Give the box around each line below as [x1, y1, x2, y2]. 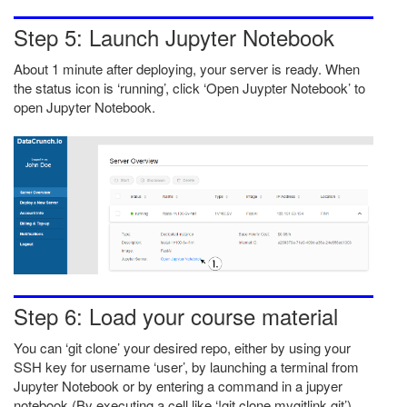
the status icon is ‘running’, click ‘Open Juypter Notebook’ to [14, 78, 365, 98]
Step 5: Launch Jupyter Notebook [14, 21, 334, 54]
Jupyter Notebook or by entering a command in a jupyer [14, 375, 342, 395]
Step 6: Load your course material [14, 299, 338, 332]
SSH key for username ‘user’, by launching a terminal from [14, 356, 359, 376]
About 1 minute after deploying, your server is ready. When [14, 59, 360, 79]
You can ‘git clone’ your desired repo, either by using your [14, 337, 351, 357]
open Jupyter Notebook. [14, 97, 155, 117]
